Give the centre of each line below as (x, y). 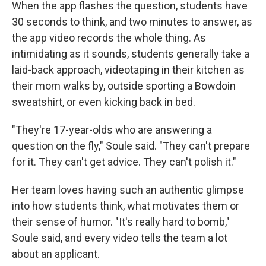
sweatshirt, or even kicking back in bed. (104, 102)
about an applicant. (56, 254)
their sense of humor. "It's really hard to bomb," (121, 221)
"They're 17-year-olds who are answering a (112, 129)
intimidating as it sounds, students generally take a (131, 53)
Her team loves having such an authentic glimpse (128, 189)
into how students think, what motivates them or (126, 205)
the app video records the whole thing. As (109, 37)
